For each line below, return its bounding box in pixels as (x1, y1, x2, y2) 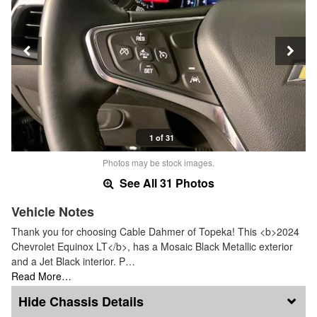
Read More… (11, 268, 71, 283)
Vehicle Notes (11, 202, 94, 221)
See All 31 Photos (116, 174, 214, 191)
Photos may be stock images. (103, 156, 214, 168)
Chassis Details (50, 292, 144, 311)
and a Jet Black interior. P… (11, 253, 135, 268)
